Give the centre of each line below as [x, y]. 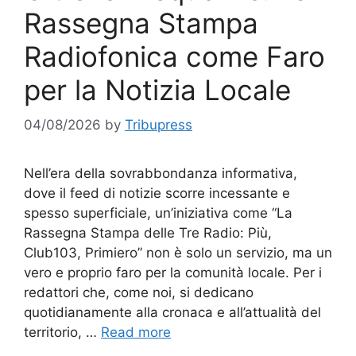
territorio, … [62, 332]
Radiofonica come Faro [174, 56]
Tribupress [159, 125]
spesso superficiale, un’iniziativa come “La [158, 213]
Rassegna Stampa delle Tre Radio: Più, [148, 233]
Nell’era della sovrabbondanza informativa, [161, 173]
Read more [136, 332]
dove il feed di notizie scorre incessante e [157, 193]
